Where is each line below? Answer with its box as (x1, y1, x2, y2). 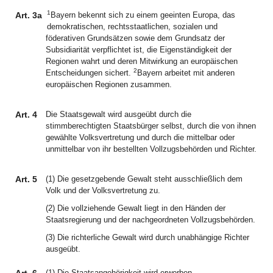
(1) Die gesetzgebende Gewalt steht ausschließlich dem (46, 174, 243, 183)
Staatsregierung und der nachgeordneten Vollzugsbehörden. (46, 215, 255, 224)
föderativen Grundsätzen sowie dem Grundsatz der (46, 34, 225, 43)
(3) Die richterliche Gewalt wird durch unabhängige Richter (46, 233, 249, 242)
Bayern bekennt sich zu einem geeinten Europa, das (51, 10, 235, 19)
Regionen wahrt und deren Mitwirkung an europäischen (46, 57, 238, 66)
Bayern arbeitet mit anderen (137, 68, 235, 77)
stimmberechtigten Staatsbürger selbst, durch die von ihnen (46, 121, 256, 130)
